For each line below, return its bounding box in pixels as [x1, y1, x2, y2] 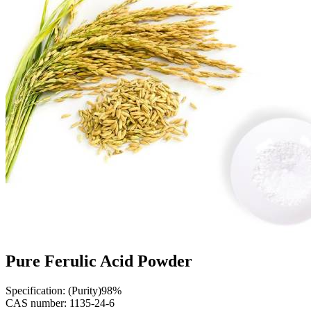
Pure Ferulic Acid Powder [6, 251, 192, 270]
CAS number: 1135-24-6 [6, 296, 115, 309]
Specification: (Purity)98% [6, 284, 121, 296]
